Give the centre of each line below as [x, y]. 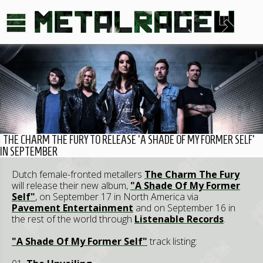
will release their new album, [71, 185]
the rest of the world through [73, 219]
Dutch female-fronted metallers [78, 174]
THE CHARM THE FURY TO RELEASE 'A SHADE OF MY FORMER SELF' [129, 139]
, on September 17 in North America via [117, 196]
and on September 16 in [184, 208]
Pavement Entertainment [73, 208]
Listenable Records [179, 219]
